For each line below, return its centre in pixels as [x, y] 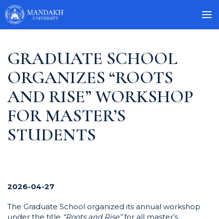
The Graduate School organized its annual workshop [104, 207]
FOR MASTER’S [66, 116]
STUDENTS [52, 135]
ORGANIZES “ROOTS [90, 77]
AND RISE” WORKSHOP [100, 97]
